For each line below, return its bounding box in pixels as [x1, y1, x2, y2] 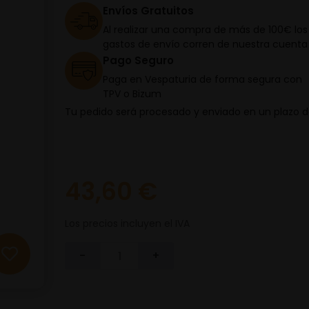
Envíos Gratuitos [103, 3, 194, 18]
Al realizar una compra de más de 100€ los [103, 23, 308, 37]
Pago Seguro [103, 53, 174, 68]
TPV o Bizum [103, 87, 161, 101]
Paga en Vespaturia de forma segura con [103, 72, 302, 86]
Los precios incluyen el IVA [65, 217, 190, 230]
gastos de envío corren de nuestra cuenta [103, 37, 308, 51]
